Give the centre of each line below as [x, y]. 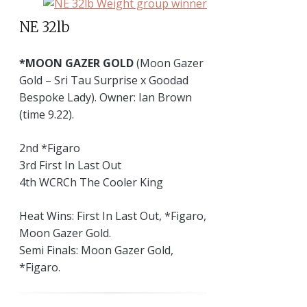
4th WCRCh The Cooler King [91, 183]
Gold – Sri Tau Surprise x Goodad [104, 81]
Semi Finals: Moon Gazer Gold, [96, 250]
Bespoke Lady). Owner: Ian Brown [106, 98]
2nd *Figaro [50, 148]
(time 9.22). [47, 115]
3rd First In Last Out [70, 165]
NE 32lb [45, 27]
